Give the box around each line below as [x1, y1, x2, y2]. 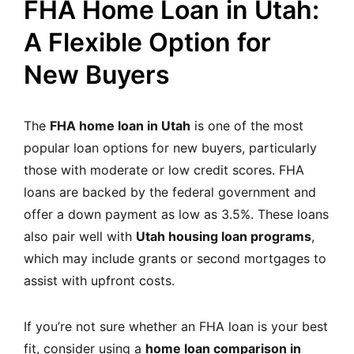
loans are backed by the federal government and [24, 183, 316, 200]
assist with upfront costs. [24, 272, 175, 288]
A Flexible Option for [24, 26, 271, 58]
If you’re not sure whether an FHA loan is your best [24, 318, 328, 334]
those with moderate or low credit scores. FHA [24, 161, 304, 178]
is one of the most [190, 117, 303, 134]
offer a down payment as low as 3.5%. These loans [24, 205, 329, 222]
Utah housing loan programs [136, 228, 311, 244]
